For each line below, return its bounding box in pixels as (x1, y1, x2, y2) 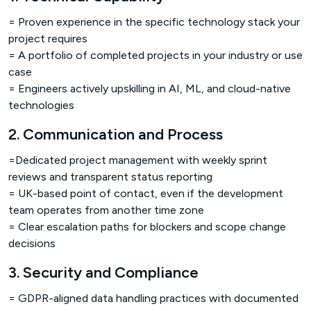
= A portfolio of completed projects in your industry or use (8, 49, 303, 62)
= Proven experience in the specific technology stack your (8, 15, 300, 29)
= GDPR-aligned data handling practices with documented (8, 292, 299, 305)
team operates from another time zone (8, 203, 204, 217)
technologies (8, 99, 74, 112)
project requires (8, 32, 87, 46)
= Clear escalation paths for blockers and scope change (8, 220, 286, 234)
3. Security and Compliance (8, 263, 199, 283)
